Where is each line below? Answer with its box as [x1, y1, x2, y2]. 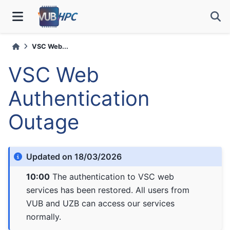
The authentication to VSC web [50, 171, 175, 182]
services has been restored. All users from [26, 184, 190, 195]
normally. [26, 211, 62, 222]
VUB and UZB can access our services [26, 198, 175, 208]
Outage [8, 109, 79, 135]
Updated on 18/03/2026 [26, 151, 122, 162]
